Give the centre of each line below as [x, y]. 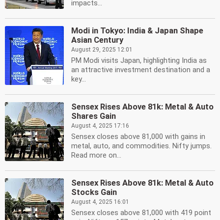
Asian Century [97, 40]
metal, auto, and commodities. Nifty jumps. [141, 146]
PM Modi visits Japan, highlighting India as [139, 60]
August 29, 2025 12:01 [102, 50]
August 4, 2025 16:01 [100, 202]
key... [79, 79]
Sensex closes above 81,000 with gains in [138, 137]
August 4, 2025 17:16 [100, 126]
